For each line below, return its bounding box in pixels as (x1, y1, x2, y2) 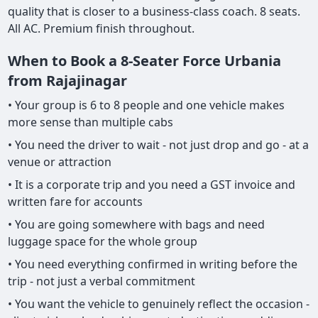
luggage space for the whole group (8, 234, 198, 250)
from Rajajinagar (8, 71, 131, 91)
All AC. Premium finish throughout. (8, 21, 195, 37)
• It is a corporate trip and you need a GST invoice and (8, 177, 296, 193)
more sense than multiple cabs (8, 114, 174, 131)
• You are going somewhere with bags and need (8, 216, 265, 233)
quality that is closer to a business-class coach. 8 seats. (8, 4, 301, 20)
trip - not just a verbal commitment (8, 273, 196, 290)
